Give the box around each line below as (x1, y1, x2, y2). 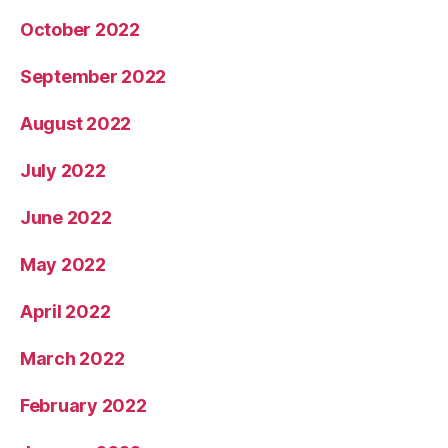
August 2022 (20, 113, 132, 135)
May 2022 (20, 254, 106, 276)
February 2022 (20, 395, 147, 417)
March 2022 (20, 348, 125, 370)
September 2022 (20, 66, 167, 88)
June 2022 (20, 207, 112, 229)
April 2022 (20, 301, 111, 323)
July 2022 (20, 160, 106, 182)
